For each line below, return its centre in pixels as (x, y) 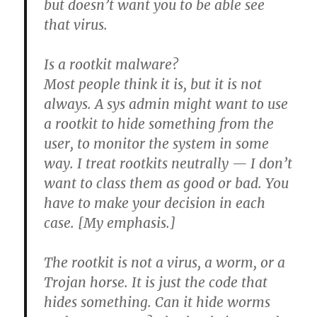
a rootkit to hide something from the (159, 124)
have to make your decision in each (155, 203)
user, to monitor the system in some (157, 144)
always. (70, 104)
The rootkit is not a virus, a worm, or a (165, 263)
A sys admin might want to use (192, 104)
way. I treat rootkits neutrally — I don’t (168, 163)
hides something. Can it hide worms (157, 302)
